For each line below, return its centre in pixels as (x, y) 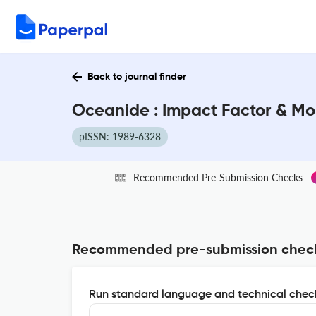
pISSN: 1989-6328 (120, 136)
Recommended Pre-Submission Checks (218, 177)
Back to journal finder (137, 77)
